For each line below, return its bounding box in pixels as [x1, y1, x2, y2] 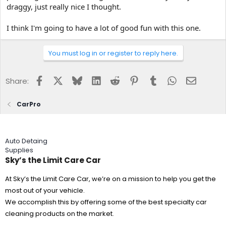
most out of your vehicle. [5, 186, 85, 195]
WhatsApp [177, 74, 217, 85]
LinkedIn [100, 74, 130, 85]
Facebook [43, 74, 81, 85]
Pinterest [138, 74, 173, 85]
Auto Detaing [5, 136, 47, 146]
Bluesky [81, 74, 109, 85]
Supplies [5, 145, 33, 155]
